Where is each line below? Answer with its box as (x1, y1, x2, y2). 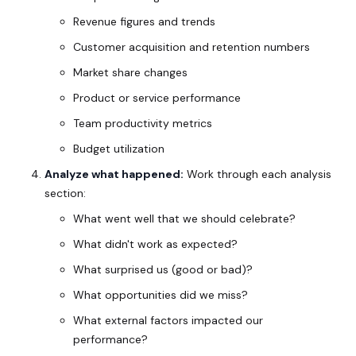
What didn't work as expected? (73, 237, 238, 252)
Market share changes (73, 65, 188, 80)
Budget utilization (73, 141, 164, 157)
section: (44, 186, 86, 201)
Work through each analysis (184, 167, 331, 182)
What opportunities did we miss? (73, 288, 248, 303)
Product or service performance (73, 91, 241, 106)
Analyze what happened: (44, 167, 184, 182)
